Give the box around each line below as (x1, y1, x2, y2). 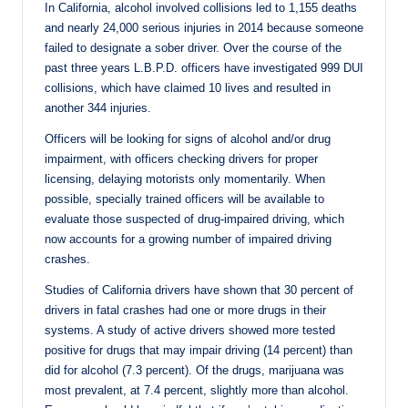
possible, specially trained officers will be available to (45, 191, 324, 206)
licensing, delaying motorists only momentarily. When (45, 171, 325, 186)
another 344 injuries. (45, 100, 151, 115)
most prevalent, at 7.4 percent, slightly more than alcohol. (45, 382, 349, 397)
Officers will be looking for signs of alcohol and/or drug (45, 131, 331, 146)
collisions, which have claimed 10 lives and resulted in (45, 80, 331, 95)
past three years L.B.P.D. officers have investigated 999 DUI (45, 60, 363, 75)
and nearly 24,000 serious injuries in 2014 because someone (45, 20, 363, 35)
